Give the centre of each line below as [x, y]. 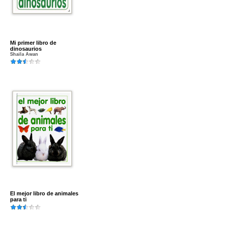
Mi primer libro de [33, 43]
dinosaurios [26, 49]
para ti [18, 199]
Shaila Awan [24, 54]
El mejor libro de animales [44, 193]
